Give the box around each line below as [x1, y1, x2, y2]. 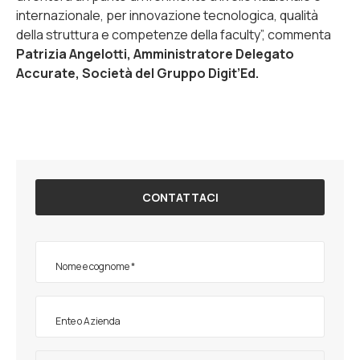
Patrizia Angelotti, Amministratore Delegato [16, 45, 294, 63]
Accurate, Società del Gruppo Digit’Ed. [16, 64, 259, 82]
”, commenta [260, 26, 331, 43]
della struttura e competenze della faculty [16, 26, 260, 43]
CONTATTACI [141, 190, 219, 205]
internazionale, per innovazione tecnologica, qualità [16, 6, 318, 24]
